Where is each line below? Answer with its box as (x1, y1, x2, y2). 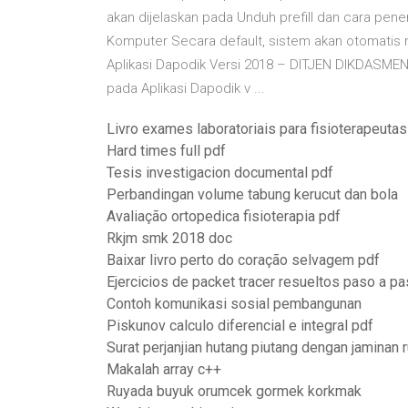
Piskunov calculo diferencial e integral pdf (107, 317, 373, 334)
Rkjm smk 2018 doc (107, 229, 232, 247)
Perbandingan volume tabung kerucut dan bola (107, 186, 398, 203)
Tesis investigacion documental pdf (107, 164, 333, 181)
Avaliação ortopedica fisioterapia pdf (107, 208, 341, 225)
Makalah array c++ (107, 361, 221, 378)
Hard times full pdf (107, 142, 226, 159)
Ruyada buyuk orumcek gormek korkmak (107, 382, 362, 400)
